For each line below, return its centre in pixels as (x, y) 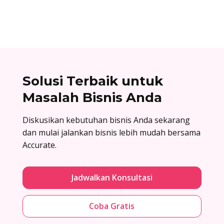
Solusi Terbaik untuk (92, 81)
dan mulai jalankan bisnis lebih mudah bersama (111, 132)
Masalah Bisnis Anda (92, 97)
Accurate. (39, 145)
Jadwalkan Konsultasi (112, 177)
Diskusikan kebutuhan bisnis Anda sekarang (106, 120)
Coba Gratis (112, 206)
